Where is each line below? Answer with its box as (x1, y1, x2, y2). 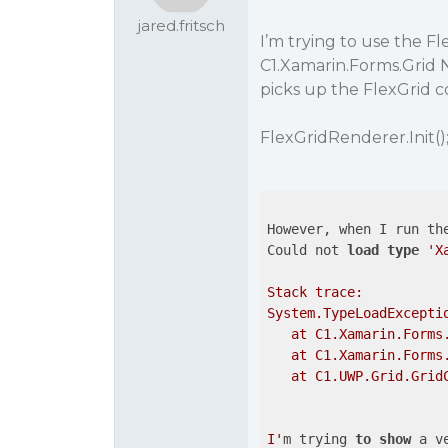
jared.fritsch (137, 16, 225, 35)
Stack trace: (266, 284, 363, 300)
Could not (266, 242, 347, 258)
